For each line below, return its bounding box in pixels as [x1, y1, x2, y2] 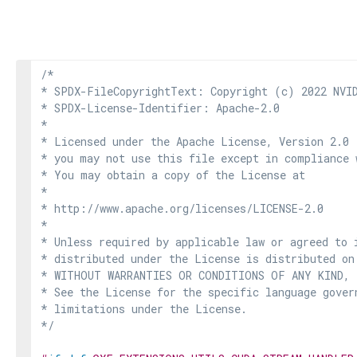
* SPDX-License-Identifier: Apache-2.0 [41, 100, 280, 116]
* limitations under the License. [41, 301, 247, 316]
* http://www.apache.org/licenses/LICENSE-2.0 [41, 201, 324, 216]
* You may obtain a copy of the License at [41, 167, 305, 182]
